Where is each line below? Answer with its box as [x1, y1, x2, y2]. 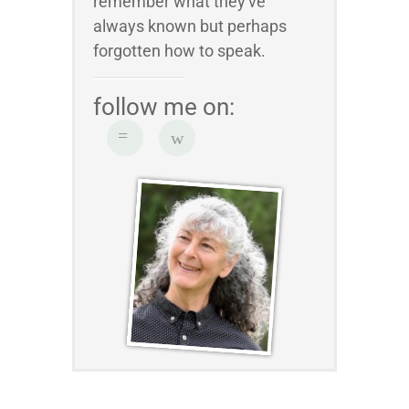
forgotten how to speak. [93, 41, 266, 60]
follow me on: [93, 93, 235, 121]
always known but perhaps [93, 16, 287, 36]
